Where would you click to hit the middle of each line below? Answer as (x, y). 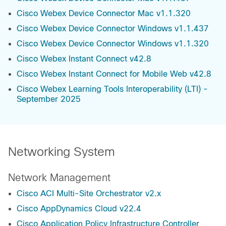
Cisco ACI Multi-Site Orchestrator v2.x (89, 194)
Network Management (59, 178)
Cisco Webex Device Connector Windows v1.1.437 (113, 29)
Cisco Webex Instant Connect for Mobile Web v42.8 (114, 74)
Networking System (62, 152)
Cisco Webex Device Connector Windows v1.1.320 (113, 44)
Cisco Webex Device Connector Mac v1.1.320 (104, 14)
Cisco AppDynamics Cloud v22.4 (79, 209)
